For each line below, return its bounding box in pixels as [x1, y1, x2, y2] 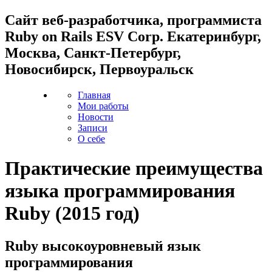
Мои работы [78, 100, 129, 111]
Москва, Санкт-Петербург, [5, 44, 181, 61]
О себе [78, 133, 105, 144]
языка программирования [5, 180, 235, 202]
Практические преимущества [5, 157, 263, 180]
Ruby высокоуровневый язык [5, 237, 201, 254]
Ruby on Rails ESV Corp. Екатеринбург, [5, 28, 261, 44]
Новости [78, 111, 114, 122]
